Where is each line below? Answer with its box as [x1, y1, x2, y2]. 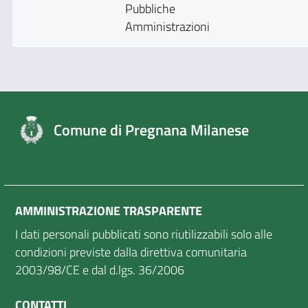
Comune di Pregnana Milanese [54, 118, 249, 142]
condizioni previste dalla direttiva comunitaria [15, 243, 247, 262]
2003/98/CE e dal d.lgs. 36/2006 [15, 261, 184, 280]
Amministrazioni [124, 17, 210, 36]
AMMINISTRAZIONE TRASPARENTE [15, 201, 202, 221]
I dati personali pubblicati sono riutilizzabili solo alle [15, 225, 272, 244]
